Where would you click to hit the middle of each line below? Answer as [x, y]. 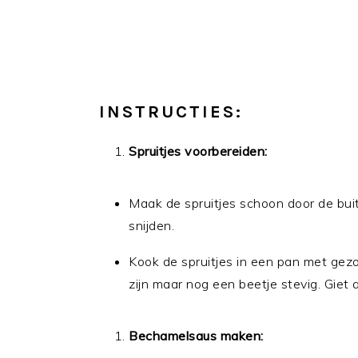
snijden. [151, 225]
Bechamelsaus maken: [196, 336]
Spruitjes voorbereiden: [198, 151]
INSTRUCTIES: [171, 112]
